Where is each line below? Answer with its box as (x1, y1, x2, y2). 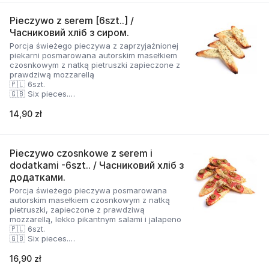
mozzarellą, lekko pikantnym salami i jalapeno (10, 214, 181, 224)
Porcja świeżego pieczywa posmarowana (10, 186, 167, 195)
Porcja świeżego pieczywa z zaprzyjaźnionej (10, 41, 178, 50)
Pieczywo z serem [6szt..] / (10, 14, 134, 26)
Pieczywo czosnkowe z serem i (10, 147, 153, 159)
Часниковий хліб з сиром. (10, 26, 129, 38)
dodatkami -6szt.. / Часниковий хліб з (10, 159, 184, 171)
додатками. (10, 171, 65, 183)
